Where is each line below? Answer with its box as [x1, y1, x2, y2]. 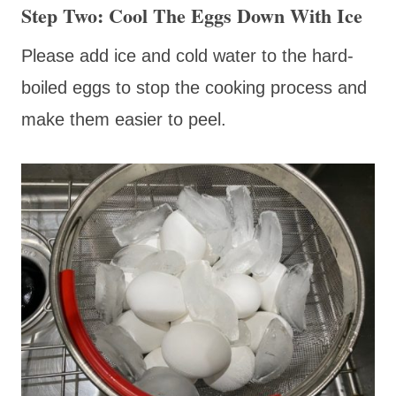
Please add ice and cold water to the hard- [21, 45, 354, 65]
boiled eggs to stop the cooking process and [21, 77, 367, 97]
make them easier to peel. [21, 109, 226, 129]
